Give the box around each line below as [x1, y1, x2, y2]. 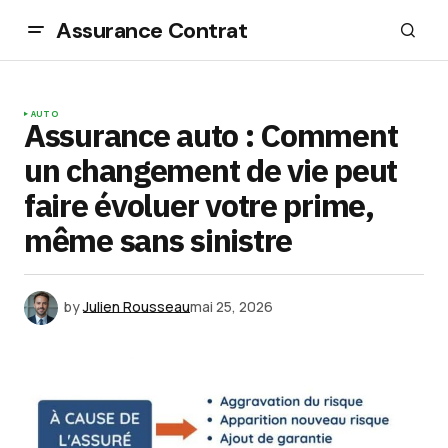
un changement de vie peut [24, 149, 397, 191]
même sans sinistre [24, 219, 292, 261]
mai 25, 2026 [190, 296, 273, 316]
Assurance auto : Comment [24, 114, 398, 156]
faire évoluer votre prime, [24, 184, 374, 226]
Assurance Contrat [56, 15, 248, 45]
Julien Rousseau [83, 296, 190, 316]
